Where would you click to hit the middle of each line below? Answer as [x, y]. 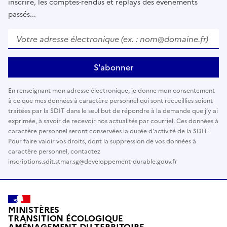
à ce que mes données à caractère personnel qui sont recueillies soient [110, 101]
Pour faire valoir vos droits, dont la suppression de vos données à [102, 141]
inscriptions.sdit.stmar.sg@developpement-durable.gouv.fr [93, 161]
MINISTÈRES [34, 210]
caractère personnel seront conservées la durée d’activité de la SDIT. [108, 131]
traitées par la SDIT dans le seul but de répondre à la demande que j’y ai [113, 111]
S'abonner [113, 67]
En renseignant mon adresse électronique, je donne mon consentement [111, 90]
